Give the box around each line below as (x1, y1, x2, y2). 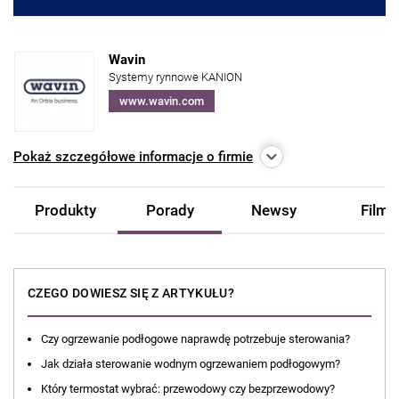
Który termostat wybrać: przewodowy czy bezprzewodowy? (41, 382, 335, 396)
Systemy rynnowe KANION (109, 70, 242, 85)
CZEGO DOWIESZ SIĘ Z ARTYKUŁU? (28, 286, 235, 301)
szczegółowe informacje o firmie (52, 149, 253, 166)
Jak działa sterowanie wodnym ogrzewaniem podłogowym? (41, 357, 340, 371)
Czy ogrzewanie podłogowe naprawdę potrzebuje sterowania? (41, 332, 350, 346)
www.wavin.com (119, 94, 204, 109)
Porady (145, 201, 194, 220)
